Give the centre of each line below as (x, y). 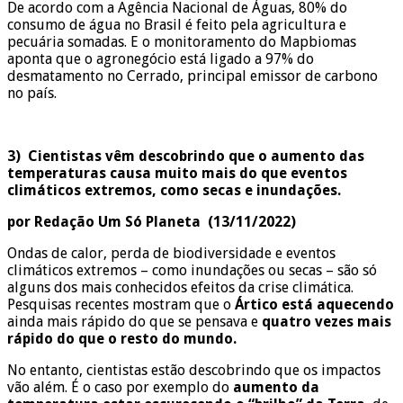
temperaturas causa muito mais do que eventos (177, 173)
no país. (32, 93)
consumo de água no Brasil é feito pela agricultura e (177, 24)
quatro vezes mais (327, 321)
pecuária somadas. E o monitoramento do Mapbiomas (182, 41)
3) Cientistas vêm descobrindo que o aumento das (186, 156)
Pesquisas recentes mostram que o (121, 304)
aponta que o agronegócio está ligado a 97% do (161, 58)
